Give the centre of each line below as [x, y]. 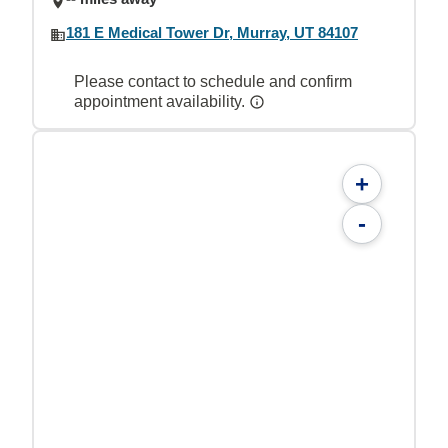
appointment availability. [161, 101]
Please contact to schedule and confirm [213, 81]
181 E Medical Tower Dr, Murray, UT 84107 [212, 32]
